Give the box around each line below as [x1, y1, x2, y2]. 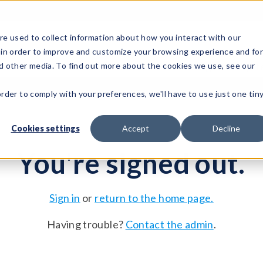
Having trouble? [46, 218, 126, 231]
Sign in [49, 191, 80, 205]
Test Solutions [35, 60, 103, 73]
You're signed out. [18, 146, 245, 180]
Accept [122, 123, 149, 134]
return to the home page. [95, 191, 214, 205]
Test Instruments [103, 60, 186, 73]
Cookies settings [11, 123, 80, 134]
